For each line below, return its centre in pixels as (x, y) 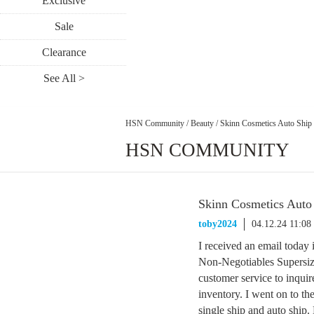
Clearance (64, 52)
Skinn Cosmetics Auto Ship (266, 123)
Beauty (202, 123)
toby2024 (218, 224)
